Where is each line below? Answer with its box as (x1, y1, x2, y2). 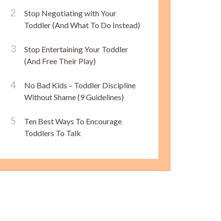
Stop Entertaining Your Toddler (24, 44, 128, 54)
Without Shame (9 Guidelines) (24, 92, 124, 102)
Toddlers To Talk (24, 128, 81, 138)
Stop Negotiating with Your (24, 8, 116, 18)
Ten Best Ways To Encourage (24, 116, 122, 126)
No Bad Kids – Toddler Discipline (24, 80, 136, 90)
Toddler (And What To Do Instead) (24, 20, 140, 30)
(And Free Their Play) (24, 56, 96, 66)
